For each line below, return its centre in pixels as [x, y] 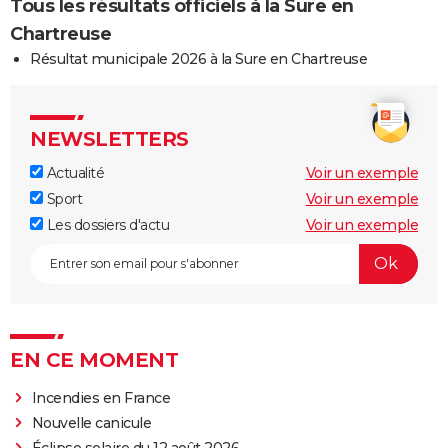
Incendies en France [101, 397]
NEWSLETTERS [109, 138]
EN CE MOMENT [94, 359]
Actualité [73, 172]
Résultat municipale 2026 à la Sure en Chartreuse [198, 58]
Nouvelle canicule [91, 422]
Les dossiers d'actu [106, 224]
